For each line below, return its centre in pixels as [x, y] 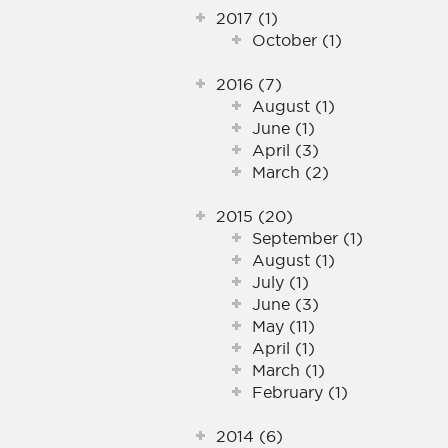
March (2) [290, 172]
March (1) [288, 370]
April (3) [285, 150]
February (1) [300, 392]
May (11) [283, 326]
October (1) [297, 40]
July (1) [280, 282]
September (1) [307, 238]
